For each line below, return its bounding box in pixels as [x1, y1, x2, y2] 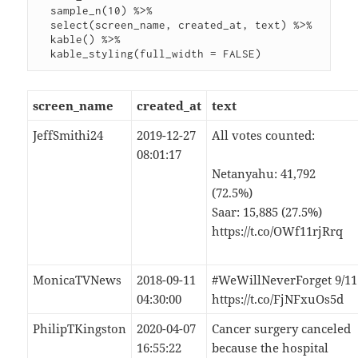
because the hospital [212, 340, 329, 356]
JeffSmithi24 [33, 127, 104, 144]
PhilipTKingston [33, 320, 127, 337]
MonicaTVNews [33, 272, 122, 288]
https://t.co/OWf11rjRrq [212, 223, 344, 240]
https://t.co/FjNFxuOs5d [212, 291, 344, 308]
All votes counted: [212, 127, 316, 144]
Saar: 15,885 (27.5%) [212, 204, 323, 221]
